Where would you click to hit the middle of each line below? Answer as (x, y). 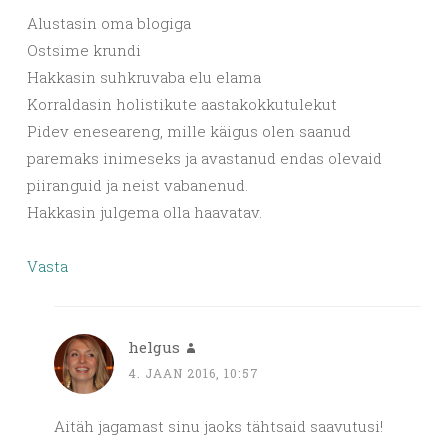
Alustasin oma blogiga (109, 23)
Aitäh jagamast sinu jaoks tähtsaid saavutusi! (218, 426)
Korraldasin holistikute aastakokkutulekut (182, 104)
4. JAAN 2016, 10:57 (193, 373)
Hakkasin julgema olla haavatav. (144, 212)
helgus (154, 347)
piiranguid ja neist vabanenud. (137, 185)
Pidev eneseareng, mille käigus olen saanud (189, 131)
